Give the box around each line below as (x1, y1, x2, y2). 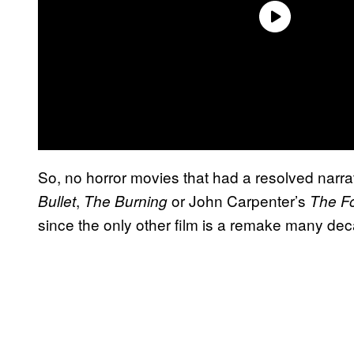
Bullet (38, 190, 76, 211)
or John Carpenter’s (171, 189, 310, 211)
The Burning (84, 190, 171, 211)
